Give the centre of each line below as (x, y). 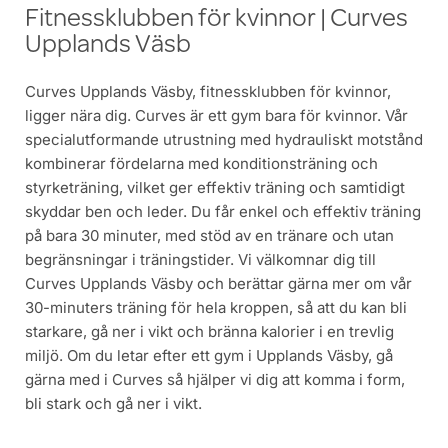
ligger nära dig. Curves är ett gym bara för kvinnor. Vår (216, 116)
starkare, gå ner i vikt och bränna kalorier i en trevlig (209, 332)
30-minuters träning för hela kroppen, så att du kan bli (216, 308)
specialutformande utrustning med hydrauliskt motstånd (224, 140)
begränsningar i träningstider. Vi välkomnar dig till (200, 260)
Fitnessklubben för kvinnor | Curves (216, 21)
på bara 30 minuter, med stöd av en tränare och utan (209, 236)
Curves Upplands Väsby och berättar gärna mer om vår (218, 284)
